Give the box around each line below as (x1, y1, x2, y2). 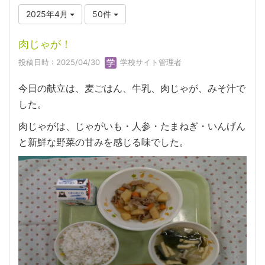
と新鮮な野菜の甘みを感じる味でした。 (18, 136, 189, 148)
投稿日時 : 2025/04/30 (18, 57, 105, 67)
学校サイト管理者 (118, 57, 182, 67)
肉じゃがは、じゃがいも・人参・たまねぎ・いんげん (18, 120, 245, 132)
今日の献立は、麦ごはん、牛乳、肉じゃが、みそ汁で (18, 82, 245, 95)
